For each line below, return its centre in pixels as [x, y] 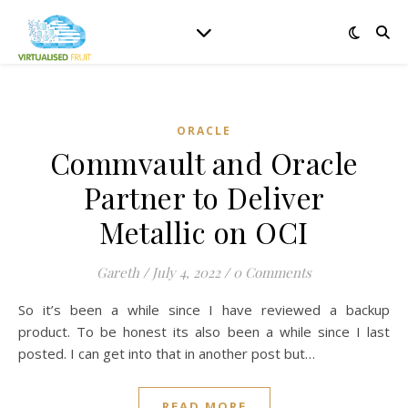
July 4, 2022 [186, 272]
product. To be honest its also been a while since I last [204, 331]
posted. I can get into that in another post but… [167, 353]
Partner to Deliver [204, 197]
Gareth [118, 272]
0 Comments [272, 272]
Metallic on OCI [204, 232]
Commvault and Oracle [204, 163]
